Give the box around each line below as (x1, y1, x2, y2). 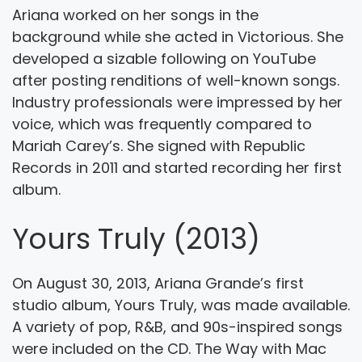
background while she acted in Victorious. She (12, 26, 343, 47)
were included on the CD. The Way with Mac (12, 338, 326, 359)
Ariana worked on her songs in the (12, 4, 259, 25)
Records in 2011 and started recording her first (12, 157, 342, 178)
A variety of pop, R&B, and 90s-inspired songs (12, 316, 343, 337)
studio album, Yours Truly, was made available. (12, 294, 350, 315)
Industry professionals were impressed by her (12, 91, 343, 112)
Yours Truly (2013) (12, 218, 260, 259)
